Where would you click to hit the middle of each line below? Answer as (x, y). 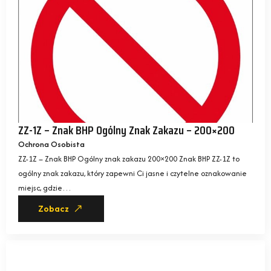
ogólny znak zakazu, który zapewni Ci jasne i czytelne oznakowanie (132, 174)
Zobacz (54, 209)
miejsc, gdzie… (45, 188)
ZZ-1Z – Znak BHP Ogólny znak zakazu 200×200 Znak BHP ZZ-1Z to (129, 159)
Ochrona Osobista (51, 145)
